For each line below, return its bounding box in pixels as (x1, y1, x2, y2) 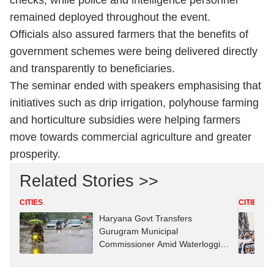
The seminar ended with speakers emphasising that (10, 80, 261, 92)
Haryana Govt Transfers (99, 213, 192, 223)
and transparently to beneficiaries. (10, 62, 175, 75)
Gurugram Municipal (99, 226, 178, 236)
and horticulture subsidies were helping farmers (10, 114, 240, 126)
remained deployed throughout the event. (10, 11, 210, 23)
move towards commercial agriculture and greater (10, 131, 251, 143)
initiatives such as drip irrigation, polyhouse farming (10, 97, 259, 109)
